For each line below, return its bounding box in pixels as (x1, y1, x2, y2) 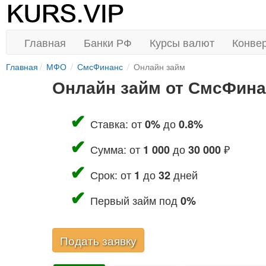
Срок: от (90, 167, 134, 182)
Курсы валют (150, 34, 214, 50)
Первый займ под (90, 192, 180, 208)
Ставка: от (90, 116, 145, 131)
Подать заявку (59, 232, 137, 248)
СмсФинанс (77, 61, 123, 72)
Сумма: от (90, 141, 143, 157)
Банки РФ (84, 34, 132, 50)
